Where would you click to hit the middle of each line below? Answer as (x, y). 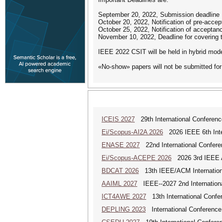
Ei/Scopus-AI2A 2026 (132, 132)
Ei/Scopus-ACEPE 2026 (137, 158)
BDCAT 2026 (120, 171)
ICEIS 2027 (118, 119)
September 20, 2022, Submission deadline (159, 15)
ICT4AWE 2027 (124, 196)
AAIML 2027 (119, 184)
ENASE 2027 (121, 145)
